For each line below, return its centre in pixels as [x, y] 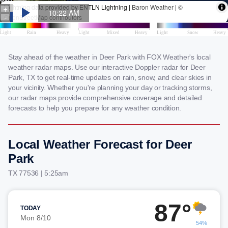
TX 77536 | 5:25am [38, 173]
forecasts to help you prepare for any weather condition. [95, 108]
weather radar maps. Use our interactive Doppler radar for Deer [107, 67]
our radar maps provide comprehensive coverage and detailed [105, 98]
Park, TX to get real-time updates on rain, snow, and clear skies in [110, 77]
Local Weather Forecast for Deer [100, 144]
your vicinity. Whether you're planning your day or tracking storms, [110, 88]
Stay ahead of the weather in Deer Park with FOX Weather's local [109, 57]
